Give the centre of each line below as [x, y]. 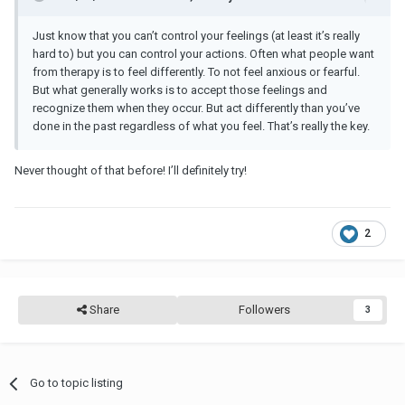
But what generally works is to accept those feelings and [180, 90]
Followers [264, 310]
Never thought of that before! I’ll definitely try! [132, 171]
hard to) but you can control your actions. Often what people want [203, 54]
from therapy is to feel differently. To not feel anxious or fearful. [196, 72]
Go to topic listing [77, 383]
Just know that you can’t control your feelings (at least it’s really [196, 36]
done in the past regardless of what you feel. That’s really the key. [202, 127]
